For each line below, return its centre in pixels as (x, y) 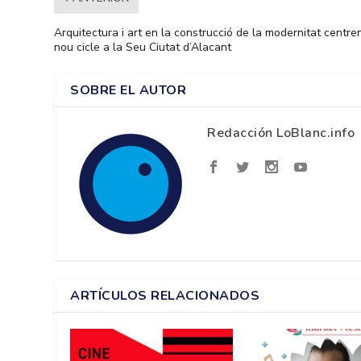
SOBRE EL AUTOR (129, 90)
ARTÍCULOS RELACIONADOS (165, 295)
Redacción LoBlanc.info (281, 133)
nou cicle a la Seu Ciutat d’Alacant (143, 47)
